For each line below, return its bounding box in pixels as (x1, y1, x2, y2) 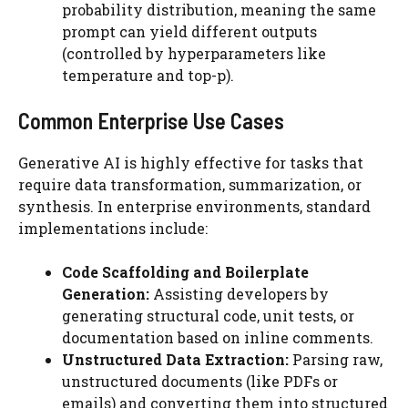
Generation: (62, 284, 149, 303)
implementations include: (18, 219, 208, 238)
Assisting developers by (149, 284, 329, 303)
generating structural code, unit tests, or (62, 306, 354, 325)
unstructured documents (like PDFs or (62, 372, 338, 391)
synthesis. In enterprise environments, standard (18, 197, 371, 216)
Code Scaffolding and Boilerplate (62, 262, 309, 281)
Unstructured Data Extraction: (62, 350, 289, 369)
